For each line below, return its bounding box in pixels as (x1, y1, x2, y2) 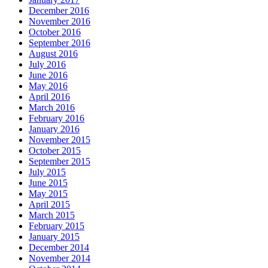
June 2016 (29, 70, 68, 81)
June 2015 (29, 178, 68, 188)
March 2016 (29, 102, 75, 113)
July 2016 (29, 59, 66, 70)
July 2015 (29, 167, 66, 178)
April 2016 (29, 92, 70, 102)
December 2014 (29, 242, 89, 253)
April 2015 (29, 199, 70, 210)
